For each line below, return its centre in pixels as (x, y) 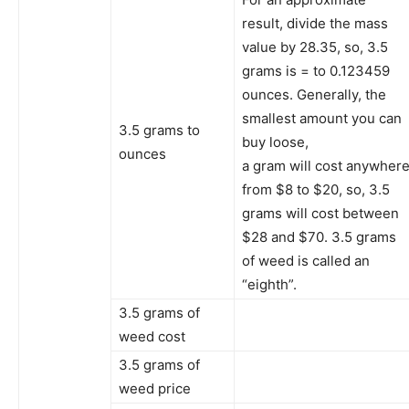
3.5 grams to (159, 130)
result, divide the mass (315, 23)
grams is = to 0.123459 (316, 70)
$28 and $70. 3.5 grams (319, 236)
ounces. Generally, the (314, 94)
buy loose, (275, 142)
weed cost (152, 336)
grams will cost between (320, 213)
